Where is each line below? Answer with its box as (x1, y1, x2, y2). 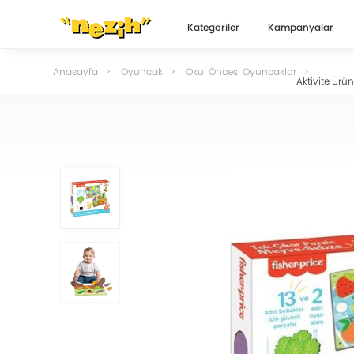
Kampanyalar (268, 21, 334, 34)
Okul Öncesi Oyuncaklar (186, 65, 297, 78)
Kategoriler (187, 21, 240, 34)
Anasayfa (53, 65, 99, 78)
